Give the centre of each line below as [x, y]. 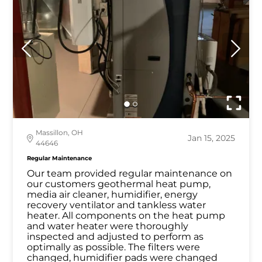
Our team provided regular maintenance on [130, 174]
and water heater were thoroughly [108, 226]
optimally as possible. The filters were [114, 247]
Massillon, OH [60, 133]
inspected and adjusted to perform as [116, 237]
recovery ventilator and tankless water [117, 205]
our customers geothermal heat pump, [119, 184]
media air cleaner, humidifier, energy [113, 195]
